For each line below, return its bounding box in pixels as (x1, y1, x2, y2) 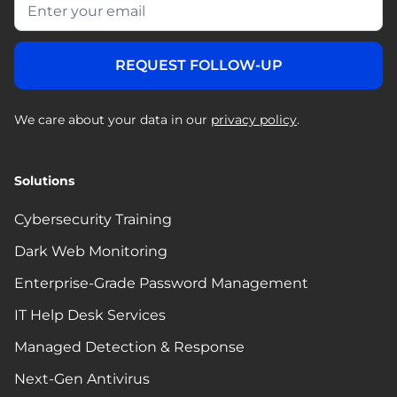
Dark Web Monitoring (14, 243, 167, 261)
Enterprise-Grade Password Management (14, 275, 308, 292)
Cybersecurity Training (14, 211, 172, 229)
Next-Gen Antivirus (14, 370, 150, 388)
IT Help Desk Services (14, 307, 166, 324)
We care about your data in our (14, 112, 211, 128)
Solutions (14, 173, 74, 190)
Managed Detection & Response (14, 339, 245, 356)
